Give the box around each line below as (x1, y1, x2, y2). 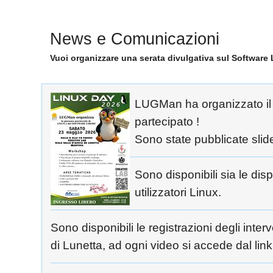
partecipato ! (135, 115, 199, 129)
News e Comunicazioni (50, 30, 219, 49)
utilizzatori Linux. (135, 186, 221, 199)
